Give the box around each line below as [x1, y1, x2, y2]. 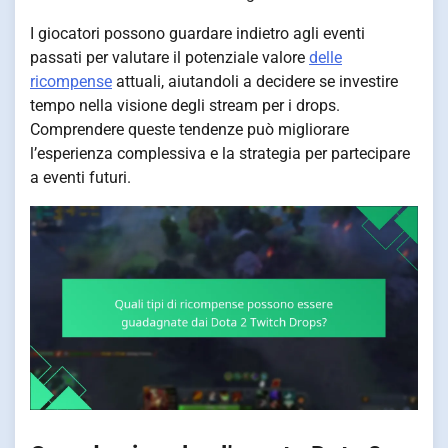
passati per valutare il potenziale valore [30, 48, 309, 68]
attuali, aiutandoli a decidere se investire [112, 72, 398, 92]
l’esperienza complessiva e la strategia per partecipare [30, 144, 410, 164]
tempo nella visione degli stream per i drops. [30, 96, 340, 116]
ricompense [30, 72, 112, 92]
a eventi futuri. [30, 168, 131, 188]
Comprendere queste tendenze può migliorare [30, 120, 349, 140]
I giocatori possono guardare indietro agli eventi [30, 24, 365, 44]
